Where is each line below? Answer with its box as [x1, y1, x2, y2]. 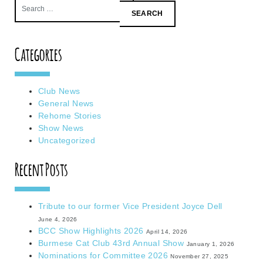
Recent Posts [15, 159, 69, 177]
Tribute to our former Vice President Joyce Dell [38, 201, 222, 211]
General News [38, 99, 94, 108]
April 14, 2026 [146, 228, 188, 235]
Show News [38, 123, 84, 133]
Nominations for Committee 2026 [38, 251, 168, 260]
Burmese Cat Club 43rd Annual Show [38, 238, 184, 248]
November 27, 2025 [170, 253, 229, 259]
